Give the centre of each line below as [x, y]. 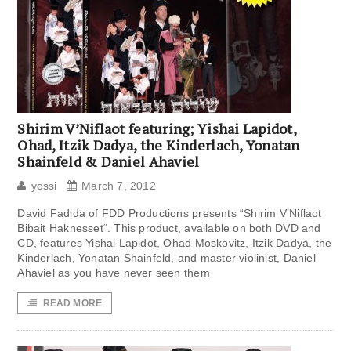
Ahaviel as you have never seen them [114, 273]
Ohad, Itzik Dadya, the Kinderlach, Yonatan [159, 145]
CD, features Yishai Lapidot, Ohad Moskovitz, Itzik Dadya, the [175, 243]
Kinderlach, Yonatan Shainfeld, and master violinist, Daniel [166, 258]
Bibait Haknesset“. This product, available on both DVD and [169, 228]
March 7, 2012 [119, 186]
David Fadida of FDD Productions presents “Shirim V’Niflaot [170, 213]
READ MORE [72, 304]
